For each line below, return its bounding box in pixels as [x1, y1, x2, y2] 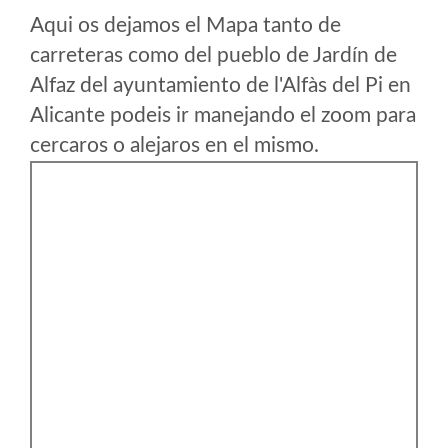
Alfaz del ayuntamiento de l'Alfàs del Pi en [30, 75, 411, 96]
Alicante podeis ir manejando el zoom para [30, 105, 416, 126]
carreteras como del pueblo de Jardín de [30, 45, 397, 66]
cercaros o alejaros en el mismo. [30, 135, 319, 156]
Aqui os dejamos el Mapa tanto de [30, 15, 341, 36]
